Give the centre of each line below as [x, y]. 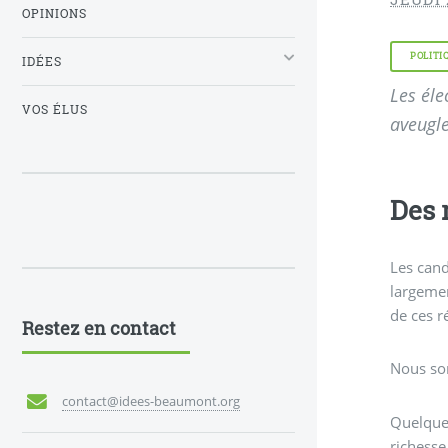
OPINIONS [54, 13]
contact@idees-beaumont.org [150, 400]
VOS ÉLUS [55, 109]
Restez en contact [99, 327]
